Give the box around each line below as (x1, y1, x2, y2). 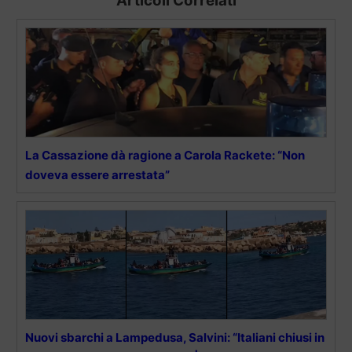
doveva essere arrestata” (25, 167, 170, 182)
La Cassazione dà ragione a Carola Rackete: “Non (25, 147, 305, 163)
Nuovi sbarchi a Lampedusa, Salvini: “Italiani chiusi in (25, 329, 324, 345)
